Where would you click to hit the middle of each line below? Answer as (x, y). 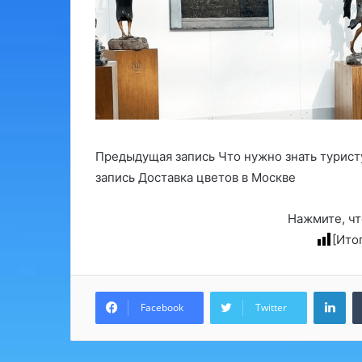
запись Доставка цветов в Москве (196, 178)
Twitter (271, 308)
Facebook (162, 308)
